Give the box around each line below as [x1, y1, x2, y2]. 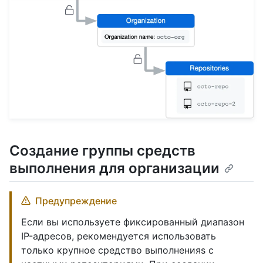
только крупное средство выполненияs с [21, 244, 214, 257]
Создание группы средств [9, 142, 195, 160]
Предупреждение [35, 195, 117, 207]
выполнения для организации [9, 160, 220, 177]
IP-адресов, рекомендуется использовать [21, 230, 216, 242]
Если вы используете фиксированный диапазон [21, 216, 244, 228]
